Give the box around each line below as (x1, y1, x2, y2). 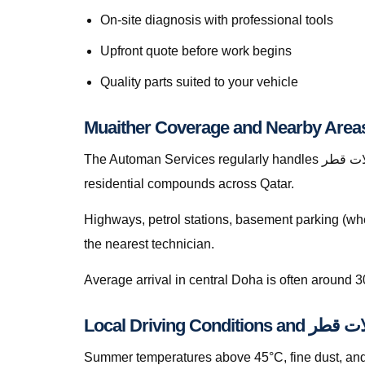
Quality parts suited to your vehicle (100, 75, 298, 89)
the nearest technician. (84, 237, 214, 251)
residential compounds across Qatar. (84, 177, 294, 191)
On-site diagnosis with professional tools (100, 13, 333, 27)
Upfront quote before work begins (100, 44, 292, 58)
